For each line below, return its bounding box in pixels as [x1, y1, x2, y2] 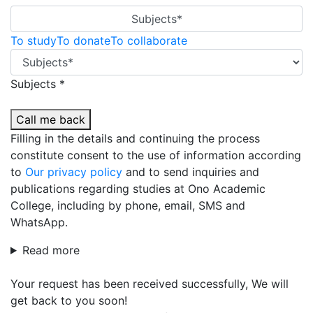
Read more [22, 243, 80, 257]
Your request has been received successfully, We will [10, 277, 289, 291]
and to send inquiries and [122, 165, 259, 179]
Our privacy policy [25, 165, 122, 179]
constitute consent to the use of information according [10, 148, 301, 162]
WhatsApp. [10, 215, 68, 229]
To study [10, 34, 57, 48]
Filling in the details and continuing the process [10, 131, 260, 145]
